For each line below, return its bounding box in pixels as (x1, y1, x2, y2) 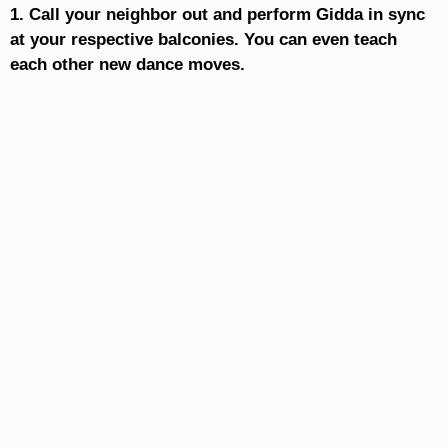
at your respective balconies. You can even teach (9, 30, 397, 50)
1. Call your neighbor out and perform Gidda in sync (9, 5, 425, 25)
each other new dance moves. (9, 55, 245, 75)
